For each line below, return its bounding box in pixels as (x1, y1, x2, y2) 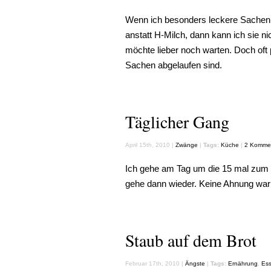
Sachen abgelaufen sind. (125, 60, 222, 70)
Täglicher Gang (125, 110, 229, 133)
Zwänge (175, 142, 198, 148)
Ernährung (228, 260, 258, 267)
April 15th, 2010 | (125, 142, 175, 148)
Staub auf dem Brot (125, 229, 256, 252)
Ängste (185, 260, 205, 267)
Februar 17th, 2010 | (125, 260, 185, 267)
